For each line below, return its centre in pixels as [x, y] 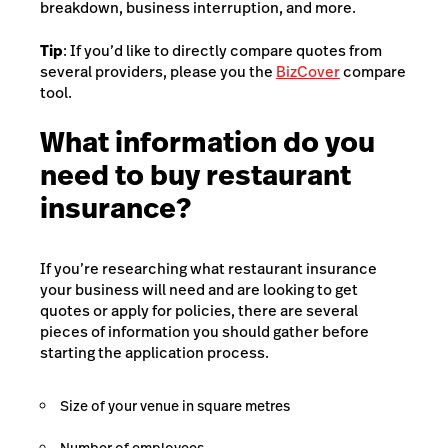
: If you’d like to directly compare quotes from [222, 51]
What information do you [207, 142]
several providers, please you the [158, 72]
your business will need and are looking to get [199, 290]
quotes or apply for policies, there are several [199, 311]
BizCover [308, 72]
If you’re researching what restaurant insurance [208, 269]
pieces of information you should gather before [204, 332]
